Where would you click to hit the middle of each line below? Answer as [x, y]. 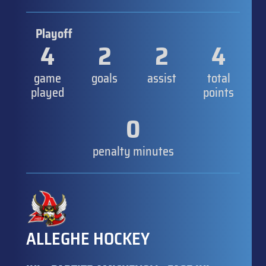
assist [161, 78]
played [47, 92]
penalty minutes [133, 151]
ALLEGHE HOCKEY [88, 238]
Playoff [54, 34]
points [218, 92]
